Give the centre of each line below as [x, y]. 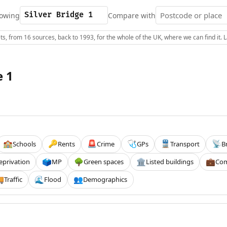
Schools [24, 144]
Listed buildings [169, 162]
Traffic [13, 180]
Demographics [105, 180]
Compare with [131, 15]
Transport [185, 144]
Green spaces [104, 162]
